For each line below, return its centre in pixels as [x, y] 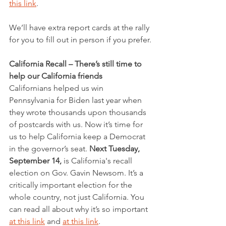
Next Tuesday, [116, 149]
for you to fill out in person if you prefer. [80, 40]
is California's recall [98, 161]
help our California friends [56, 76]
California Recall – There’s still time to [76, 64]
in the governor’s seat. [49, 149]
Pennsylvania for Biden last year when [76, 100]
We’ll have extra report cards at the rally [80, 28]
